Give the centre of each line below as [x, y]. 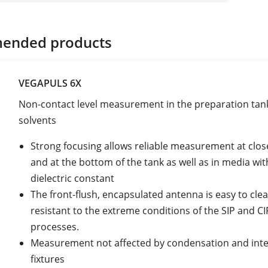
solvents [39, 120]
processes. [55, 226]
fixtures [48, 259]
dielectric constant [72, 178]
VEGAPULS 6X [50, 83]
